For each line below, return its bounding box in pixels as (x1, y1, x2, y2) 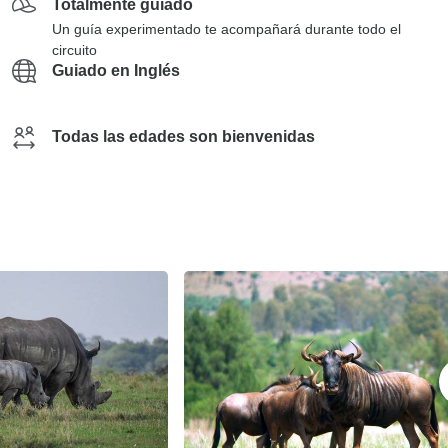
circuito (52, 42, 97, 58)
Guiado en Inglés (52, 62, 180, 79)
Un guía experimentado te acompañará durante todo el (52, 21, 401, 37)
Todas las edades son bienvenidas (52, 128, 315, 145)
